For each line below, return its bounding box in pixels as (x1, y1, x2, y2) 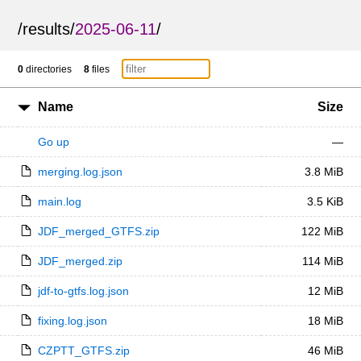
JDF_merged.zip (37, 255, 122, 268)
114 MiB (301, 255, 343, 268)
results (23, 20, 71, 38)
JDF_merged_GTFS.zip (37, 225, 160, 238)
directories (23, 64, 73, 75)
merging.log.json (37, 165, 122, 178)
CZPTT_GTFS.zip (37, 344, 130, 357)
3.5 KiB (306, 195, 343, 208)
